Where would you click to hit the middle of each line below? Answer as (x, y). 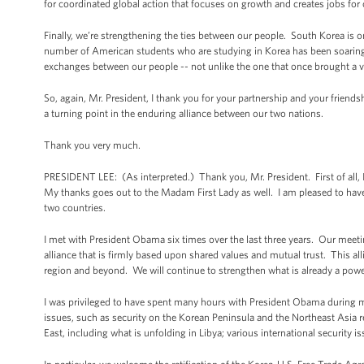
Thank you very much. (92, 145)
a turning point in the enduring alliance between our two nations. (185, 113)
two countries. (75, 208)
